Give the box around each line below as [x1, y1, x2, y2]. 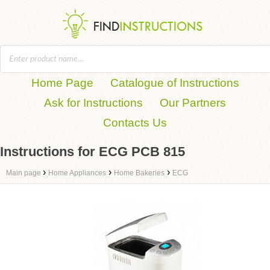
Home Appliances [48, 169, 106, 177]
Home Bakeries [114, 169, 165, 177]
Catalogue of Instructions [110, 77, 239, 89]
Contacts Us [103, 116, 167, 129]
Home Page [31, 77, 93, 89]
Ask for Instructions [44, 96, 143, 109]
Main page [6, 169, 43, 177]
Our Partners [160, 96, 226, 109]
